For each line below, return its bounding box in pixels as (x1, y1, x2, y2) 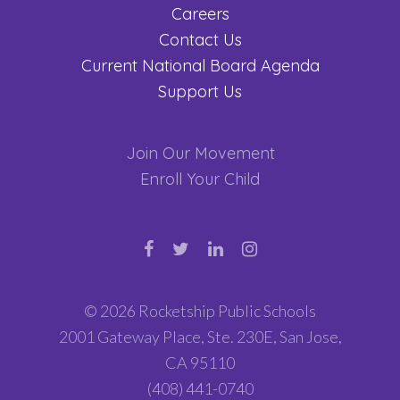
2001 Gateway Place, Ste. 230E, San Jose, (58, 326, 342, 346)
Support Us (158, 80, 242, 102)
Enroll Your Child (140, 168, 260, 189)
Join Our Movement (125, 142, 275, 163)
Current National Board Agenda (80, 54, 320, 76)
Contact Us (158, 29, 242, 50)
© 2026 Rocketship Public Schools (84, 300, 316, 321)
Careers (171, 3, 229, 24)
